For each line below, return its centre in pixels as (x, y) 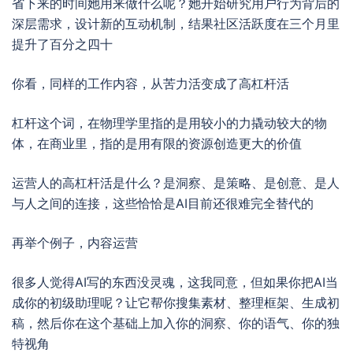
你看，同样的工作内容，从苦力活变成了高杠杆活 (150, 84)
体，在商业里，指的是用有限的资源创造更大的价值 (157, 143)
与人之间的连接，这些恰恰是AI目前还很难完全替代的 (163, 203)
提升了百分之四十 (62, 44)
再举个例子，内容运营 (75, 243)
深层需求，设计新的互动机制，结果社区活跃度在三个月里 (176, 24)
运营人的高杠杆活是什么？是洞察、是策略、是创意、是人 (176, 183)
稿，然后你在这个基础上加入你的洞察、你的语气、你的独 (176, 323)
